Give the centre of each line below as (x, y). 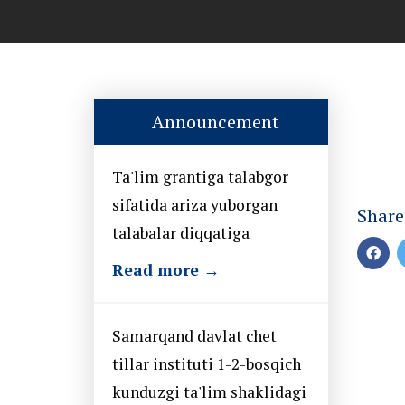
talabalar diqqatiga (181, 232)
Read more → (166, 269)
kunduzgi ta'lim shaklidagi (209, 391)
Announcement (215, 121)
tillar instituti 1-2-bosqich (207, 363)
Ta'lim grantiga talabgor (200, 176)
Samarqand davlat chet (194, 335)
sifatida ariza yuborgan (195, 204)
